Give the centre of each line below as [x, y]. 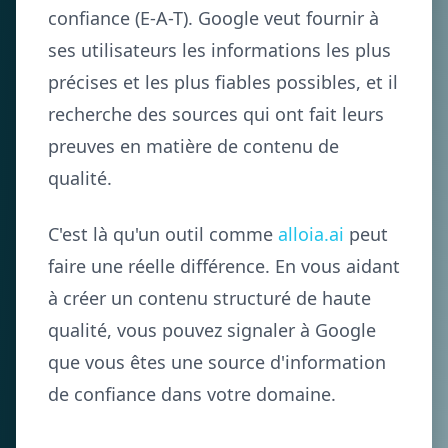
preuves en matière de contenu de [193, 146]
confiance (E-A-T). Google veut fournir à [213, 18]
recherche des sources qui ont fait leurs [216, 114]
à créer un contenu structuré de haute [209, 298]
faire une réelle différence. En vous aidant [224, 266]
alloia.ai [311, 234]
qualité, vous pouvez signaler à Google [212, 330]
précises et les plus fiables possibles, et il [223, 82]
